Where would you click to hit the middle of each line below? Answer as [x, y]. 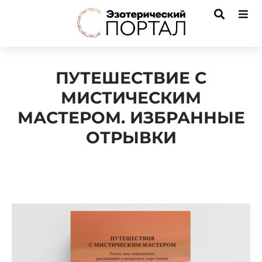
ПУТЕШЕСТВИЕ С [131, 78]
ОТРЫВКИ [131, 137]
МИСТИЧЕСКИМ [131, 98]
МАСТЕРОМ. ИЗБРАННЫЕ [131, 118]
